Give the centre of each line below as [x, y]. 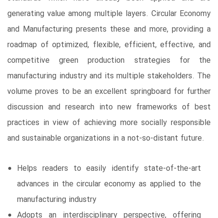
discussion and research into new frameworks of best [109, 107]
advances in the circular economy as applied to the [109, 184]
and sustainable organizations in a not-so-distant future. [106, 138]
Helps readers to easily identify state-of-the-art [109, 168]
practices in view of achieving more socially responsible [109, 123]
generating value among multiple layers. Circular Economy [109, 14]
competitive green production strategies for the [109, 60]
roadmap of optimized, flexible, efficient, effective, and [109, 45]
